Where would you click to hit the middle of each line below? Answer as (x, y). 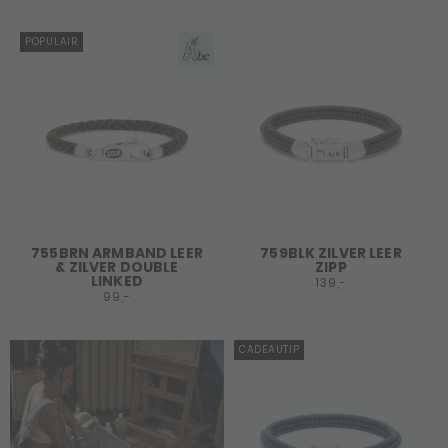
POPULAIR (51, 41)
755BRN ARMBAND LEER (117, 253)
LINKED (117, 281)
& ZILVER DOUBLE (117, 267)
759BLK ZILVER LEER (331, 253)
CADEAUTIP (269, 349)
